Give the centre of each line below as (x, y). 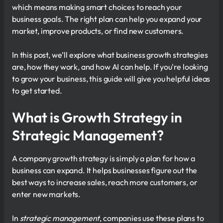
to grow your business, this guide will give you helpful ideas (111, 79)
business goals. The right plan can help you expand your (107, 19)
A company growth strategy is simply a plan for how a (104, 159)
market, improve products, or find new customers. (98, 31)
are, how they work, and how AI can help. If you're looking (110, 67)
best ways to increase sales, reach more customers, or (105, 182)
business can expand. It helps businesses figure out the (105, 170)
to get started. (37, 91)
